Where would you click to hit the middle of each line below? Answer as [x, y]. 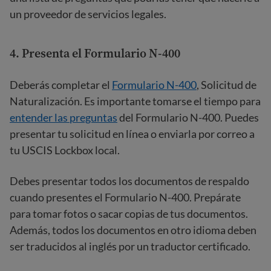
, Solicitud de [227, 85]
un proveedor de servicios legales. [88, 14]
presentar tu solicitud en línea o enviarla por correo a [132, 134]
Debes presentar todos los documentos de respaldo [129, 181]
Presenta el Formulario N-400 [101, 53]
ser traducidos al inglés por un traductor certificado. [130, 246]
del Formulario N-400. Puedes [188, 117]
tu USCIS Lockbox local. [65, 150]
